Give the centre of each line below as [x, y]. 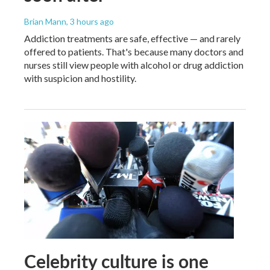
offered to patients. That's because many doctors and [134, 52]
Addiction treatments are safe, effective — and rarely [132, 38]
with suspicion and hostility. [80, 78]
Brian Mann [45, 21]
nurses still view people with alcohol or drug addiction [134, 65]
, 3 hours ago [90, 21]
